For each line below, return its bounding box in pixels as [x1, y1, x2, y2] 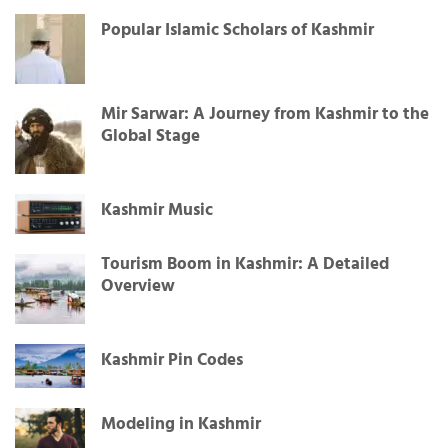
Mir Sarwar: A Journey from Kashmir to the [101, 101, 429, 129]
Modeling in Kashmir [101, 410, 261, 438]
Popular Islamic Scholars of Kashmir [101, 17, 374, 45]
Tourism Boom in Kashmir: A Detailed [101, 250, 389, 278]
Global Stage [101, 123, 200, 151]
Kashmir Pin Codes [101, 346, 243, 374]
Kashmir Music [101, 197, 213, 225]
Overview [101, 272, 175, 300]
